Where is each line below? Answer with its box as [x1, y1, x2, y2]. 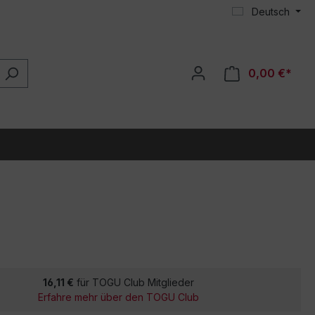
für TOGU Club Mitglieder [73, 276, 194, 288]
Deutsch [252, 6, 290, 18]
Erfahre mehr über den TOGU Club [37, 291, 199, 303]
